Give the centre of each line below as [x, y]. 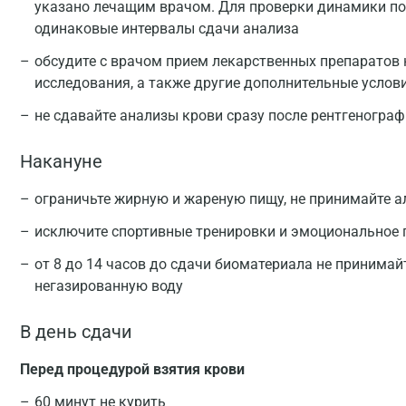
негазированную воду [109, 286]
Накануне [61, 161]
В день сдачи [76, 332]
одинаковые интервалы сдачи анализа [167, 29]
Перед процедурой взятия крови [132, 369]
